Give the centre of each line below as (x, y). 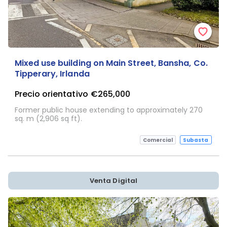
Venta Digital (113, 180)
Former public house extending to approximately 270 (108, 110)
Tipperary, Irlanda (52, 74)
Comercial (158, 140)
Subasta (196, 140)
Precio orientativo (51, 94)
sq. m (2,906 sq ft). (48, 119)
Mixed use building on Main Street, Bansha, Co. (111, 63)
